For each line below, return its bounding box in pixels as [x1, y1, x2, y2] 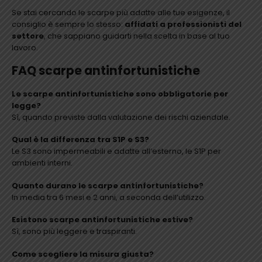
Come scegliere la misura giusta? [12, 248, 154, 260]
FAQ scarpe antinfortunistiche [12, 62, 200, 79]
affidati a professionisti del [125, 18, 242, 30]
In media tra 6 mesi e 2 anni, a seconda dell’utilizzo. [12, 191, 206, 203]
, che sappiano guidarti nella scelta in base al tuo [44, 30, 230, 42]
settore [12, 30, 44, 42]
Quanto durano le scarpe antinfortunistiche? [12, 180, 204, 191]
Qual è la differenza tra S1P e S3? [12, 134, 149, 146]
